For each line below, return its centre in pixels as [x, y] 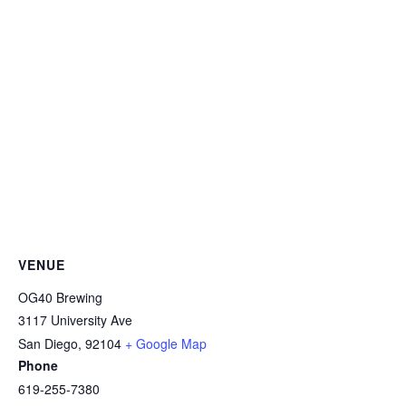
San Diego [48, 343]
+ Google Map [166, 343]
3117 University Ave [75, 319]
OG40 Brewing [60, 297]
